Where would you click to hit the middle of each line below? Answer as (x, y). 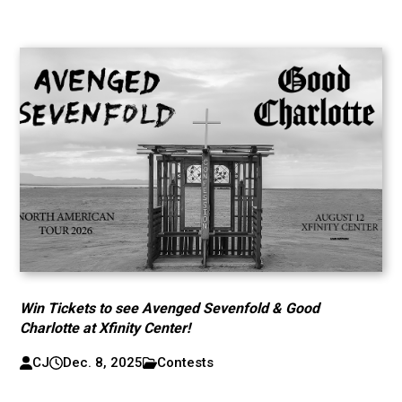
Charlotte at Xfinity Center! (105, 328)
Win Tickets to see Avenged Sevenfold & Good (170, 308)
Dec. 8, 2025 (102, 363)
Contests (186, 363)
